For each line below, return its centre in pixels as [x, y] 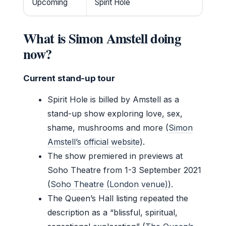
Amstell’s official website [94, 142]
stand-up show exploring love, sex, [115, 114]
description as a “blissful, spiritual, [112, 213]
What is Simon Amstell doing [102, 38]
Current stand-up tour [69, 78]
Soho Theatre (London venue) [109, 184]
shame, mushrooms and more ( [108, 128]
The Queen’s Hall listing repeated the [118, 199]
